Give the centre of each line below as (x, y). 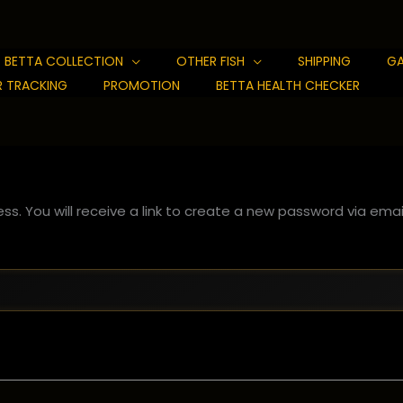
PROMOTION (142, 85)
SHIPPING (324, 61)
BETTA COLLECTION (64, 61)
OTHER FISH (210, 61)
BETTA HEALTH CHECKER (288, 85)
